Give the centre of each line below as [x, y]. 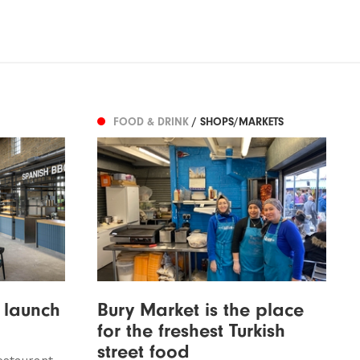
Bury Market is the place [200, 310]
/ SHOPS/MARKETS [237, 122]
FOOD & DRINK [152, 122]
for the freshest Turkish [191, 331]
